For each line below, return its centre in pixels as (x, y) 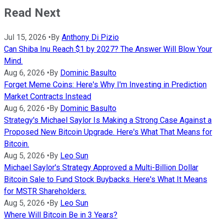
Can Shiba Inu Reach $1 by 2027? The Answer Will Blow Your (108, 49)
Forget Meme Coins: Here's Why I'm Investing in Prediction (105, 85)
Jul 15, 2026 (25, 37)
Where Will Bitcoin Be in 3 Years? (61, 215)
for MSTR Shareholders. (45, 191)
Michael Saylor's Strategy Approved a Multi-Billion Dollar (101, 168)
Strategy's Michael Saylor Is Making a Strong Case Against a (108, 120)
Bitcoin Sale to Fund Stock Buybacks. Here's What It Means (106, 180)
